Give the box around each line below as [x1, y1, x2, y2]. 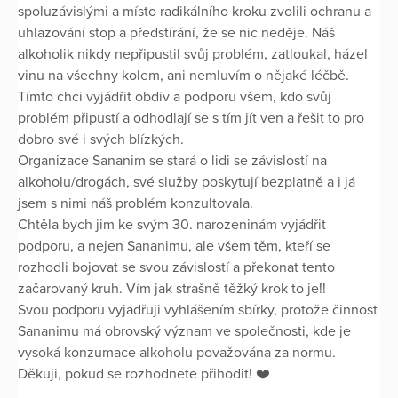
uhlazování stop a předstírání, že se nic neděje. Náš [18, 24, 335, 43]
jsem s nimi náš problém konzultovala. [18, 195, 257, 213]
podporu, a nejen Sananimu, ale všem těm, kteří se [18, 237, 330, 256]
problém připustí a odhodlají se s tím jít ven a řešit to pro [18, 109, 364, 128]
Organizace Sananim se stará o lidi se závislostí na [18, 152, 327, 171]
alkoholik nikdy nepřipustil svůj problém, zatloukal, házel [18, 45, 368, 64]
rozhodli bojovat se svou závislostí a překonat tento [18, 259, 335, 277]
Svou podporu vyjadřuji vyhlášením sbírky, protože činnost [18, 301, 378, 320]
